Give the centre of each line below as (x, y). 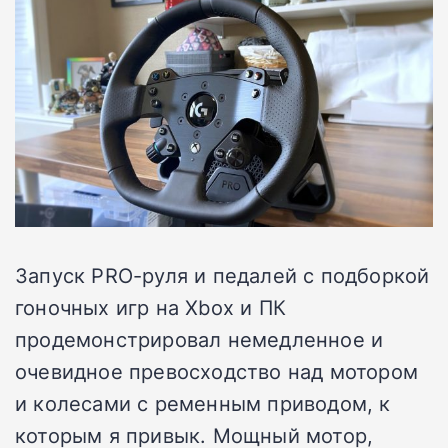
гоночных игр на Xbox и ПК (150, 306)
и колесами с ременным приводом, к (203, 402)
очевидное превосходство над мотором (217, 370)
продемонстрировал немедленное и (199, 338)
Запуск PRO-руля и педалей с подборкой (222, 274)
